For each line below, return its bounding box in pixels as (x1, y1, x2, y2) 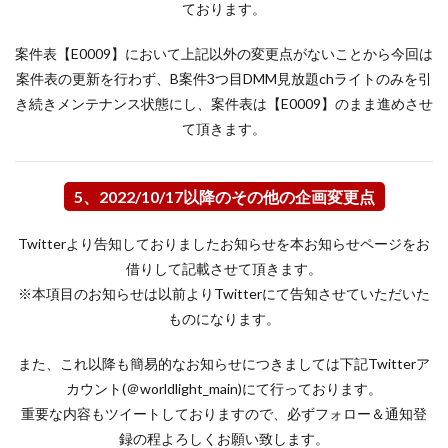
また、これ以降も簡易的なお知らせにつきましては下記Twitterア (18, 355, 430, 372)
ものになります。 (168, 310, 280, 327)
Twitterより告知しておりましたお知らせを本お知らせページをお (18, 235, 430, 252)
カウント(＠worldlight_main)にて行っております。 (66, 380, 382, 397)
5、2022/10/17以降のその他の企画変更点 (73, 187, 375, 206)
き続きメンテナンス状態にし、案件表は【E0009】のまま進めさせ (15, 95, 433, 112)
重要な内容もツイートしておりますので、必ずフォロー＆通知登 (21, 405, 427, 422)
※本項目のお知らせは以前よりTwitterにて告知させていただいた (18, 285, 430, 302)
